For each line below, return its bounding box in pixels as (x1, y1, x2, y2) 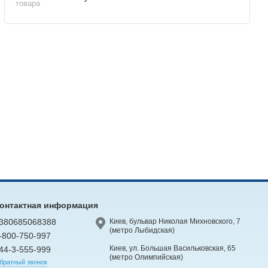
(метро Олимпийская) (109, 252, 183, 261)
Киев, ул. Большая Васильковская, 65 (109, 243, 236, 252)
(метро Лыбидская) (109, 226, 175, 234)
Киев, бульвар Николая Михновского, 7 (109, 217, 240, 226)
